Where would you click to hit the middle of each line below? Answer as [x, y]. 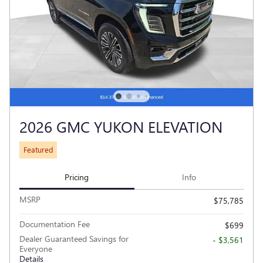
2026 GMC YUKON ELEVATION [121, 126]
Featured [38, 150]
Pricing [77, 177]
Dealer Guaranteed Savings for [74, 239]
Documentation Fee [55, 224]
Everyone [36, 249]
